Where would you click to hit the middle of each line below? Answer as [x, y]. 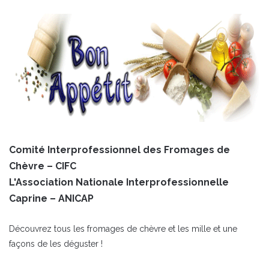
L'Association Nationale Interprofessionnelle [119, 183]
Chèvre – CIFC [43, 166]
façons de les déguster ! [56, 244]
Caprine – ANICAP [51, 199]
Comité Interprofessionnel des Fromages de [119, 150]
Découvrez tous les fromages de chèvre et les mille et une [123, 229]
